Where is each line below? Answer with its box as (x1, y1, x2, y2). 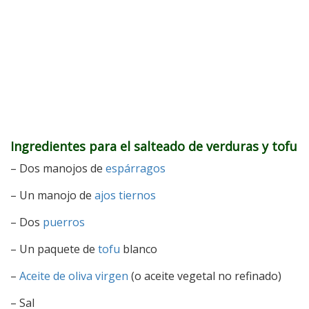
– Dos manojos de (10, 161, 106, 176)
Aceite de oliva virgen (19, 268, 128, 283)
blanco (120, 241, 157, 257)
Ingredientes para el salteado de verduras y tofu (10, 138, 297, 154)
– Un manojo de (10, 188, 94, 203)
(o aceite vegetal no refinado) (128, 268, 281, 283)
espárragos (106, 161, 166, 176)
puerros (43, 215, 85, 230)
